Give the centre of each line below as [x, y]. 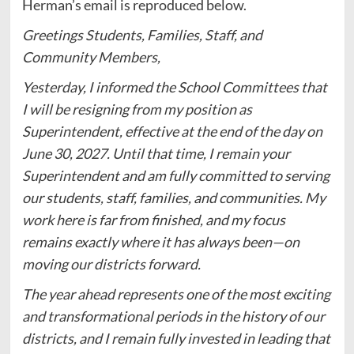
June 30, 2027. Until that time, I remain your [156, 153]
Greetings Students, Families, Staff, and [142, 34]
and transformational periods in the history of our [173, 316]
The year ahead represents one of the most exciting [176, 294]
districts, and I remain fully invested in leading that [176, 338]
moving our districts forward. [111, 264]
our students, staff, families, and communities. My [173, 197]
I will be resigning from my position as [137, 109]
